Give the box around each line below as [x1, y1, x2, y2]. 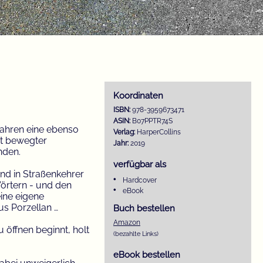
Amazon [113, 218, 140, 227]
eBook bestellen [113, 249, 180, 260]
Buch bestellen [113, 203, 175, 214]
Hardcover [123, 176, 157, 185]
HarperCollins [137, 128, 181, 137]
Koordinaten [113, 90, 163, 101]
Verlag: [113, 128, 137, 137]
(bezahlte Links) [113, 230, 159, 238]
